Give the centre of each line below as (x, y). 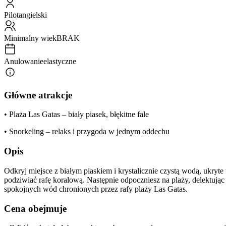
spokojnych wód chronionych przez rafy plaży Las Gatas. (96, 189)
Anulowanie (24, 61)
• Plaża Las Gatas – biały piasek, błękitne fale (76, 115)
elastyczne (60, 61)
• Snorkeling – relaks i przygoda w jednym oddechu (87, 132)
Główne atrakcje (38, 95)
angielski (33, 15)
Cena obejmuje (35, 208)
